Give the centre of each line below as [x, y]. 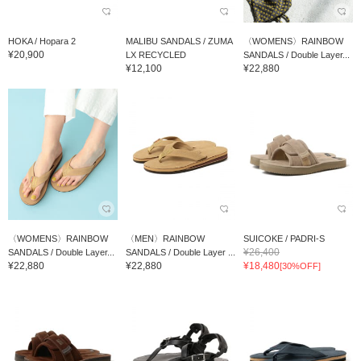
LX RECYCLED [156, 54]
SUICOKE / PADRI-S [284, 238]
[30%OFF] [300, 266]
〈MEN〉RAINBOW [165, 238]
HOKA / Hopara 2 [42, 41]
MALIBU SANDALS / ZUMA [178, 41]
